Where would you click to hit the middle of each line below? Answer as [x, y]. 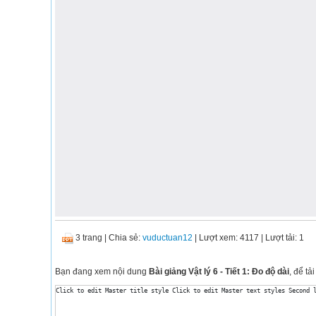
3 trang [89, 238]
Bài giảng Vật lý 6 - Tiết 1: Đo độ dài [219, 272]
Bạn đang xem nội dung [102, 272]
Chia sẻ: [126, 238]
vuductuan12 [168, 238]
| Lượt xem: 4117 [226, 238]
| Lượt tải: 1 [281, 238]
